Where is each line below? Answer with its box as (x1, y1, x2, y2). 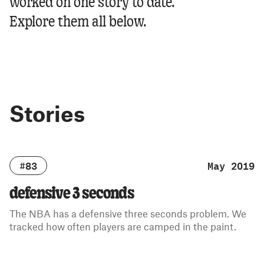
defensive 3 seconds (9, 186, 134, 202)
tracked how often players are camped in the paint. (9, 220, 236, 232)
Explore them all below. (9, 15, 147, 29)
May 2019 (207, 160, 255, 171)
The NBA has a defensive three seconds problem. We (9, 207, 246, 219)
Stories (9, 100, 85, 127)
